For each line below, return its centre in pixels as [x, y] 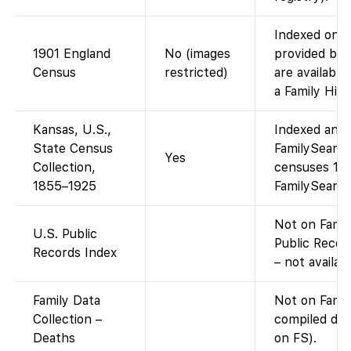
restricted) [196, 72]
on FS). [295, 338]
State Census [73, 148]
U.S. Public [65, 233]
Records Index [75, 252]
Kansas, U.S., [72, 129]
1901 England [72, 53]
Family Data [67, 300]
